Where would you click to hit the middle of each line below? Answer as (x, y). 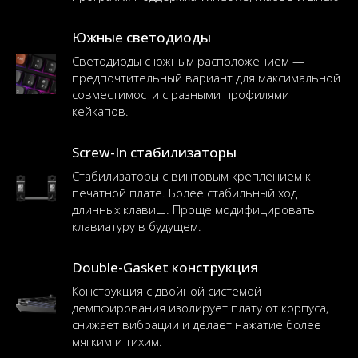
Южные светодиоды (141, 37)
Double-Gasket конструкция (165, 267)
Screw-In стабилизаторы (154, 152)
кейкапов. (100, 111)
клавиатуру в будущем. (137, 226)
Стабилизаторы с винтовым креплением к (191, 176)
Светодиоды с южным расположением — (188, 61)
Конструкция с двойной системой (167, 291)
